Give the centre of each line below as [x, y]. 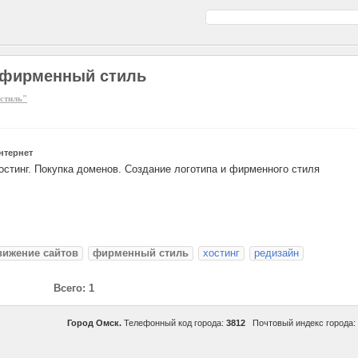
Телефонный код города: [174, 323]
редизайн [276, 253]
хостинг [221, 253]
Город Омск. [94, 323]
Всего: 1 [74, 288]
